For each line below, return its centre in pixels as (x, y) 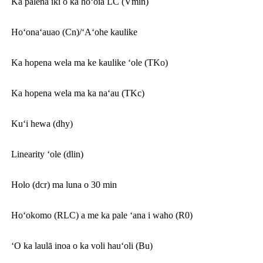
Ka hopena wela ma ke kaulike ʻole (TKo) (90, 62)
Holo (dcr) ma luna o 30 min (64, 184)
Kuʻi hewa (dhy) (42, 123)
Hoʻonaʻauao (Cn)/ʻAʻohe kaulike (74, 32)
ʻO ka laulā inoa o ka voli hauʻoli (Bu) (82, 245)
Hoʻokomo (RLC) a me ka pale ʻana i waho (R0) (102, 215)
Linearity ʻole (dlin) (47, 154)
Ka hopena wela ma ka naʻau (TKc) (78, 93)
